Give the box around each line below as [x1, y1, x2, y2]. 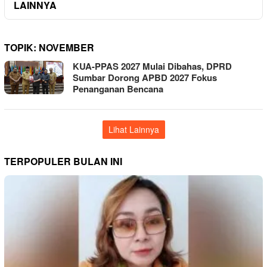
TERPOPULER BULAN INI [4, 154, 122, 168]
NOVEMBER [39, 40, 94, 54]
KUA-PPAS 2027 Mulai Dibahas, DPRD [73, 59, 232, 73]
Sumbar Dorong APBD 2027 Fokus [73, 70, 217, 84]
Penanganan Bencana [73, 82, 166, 95]
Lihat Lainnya [108, 123, 159, 135]
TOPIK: [4, 40, 39, 54]
